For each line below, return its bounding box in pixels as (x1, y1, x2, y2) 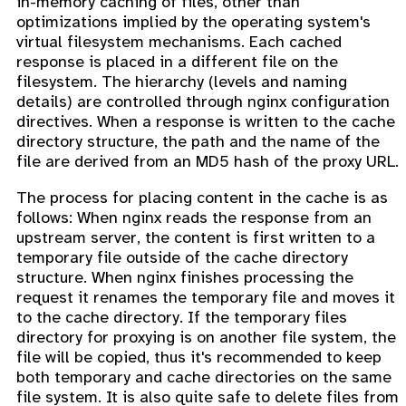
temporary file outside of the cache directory (16, 246, 348, 267)
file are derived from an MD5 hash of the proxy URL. (16, 150, 399, 171)
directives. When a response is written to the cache (16, 111, 395, 131)
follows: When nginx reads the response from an (16, 207, 372, 227)
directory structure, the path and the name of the (16, 130, 380, 151)
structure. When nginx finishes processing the (16, 266, 353, 287)
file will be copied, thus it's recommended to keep (16, 346, 382, 367)
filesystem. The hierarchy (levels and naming (16, 71, 347, 92)
